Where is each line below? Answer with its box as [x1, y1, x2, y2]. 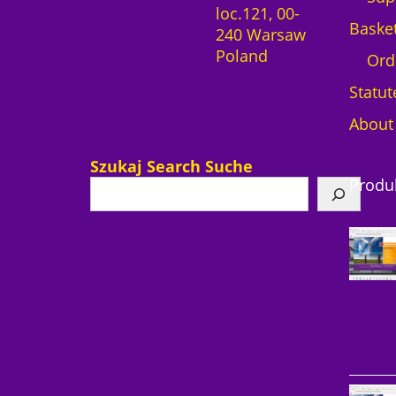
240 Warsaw [215, 23, 306, 45]
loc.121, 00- [215, 2, 300, 24]
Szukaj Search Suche [90, 155, 253, 177]
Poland [215, 44, 268, 66]
